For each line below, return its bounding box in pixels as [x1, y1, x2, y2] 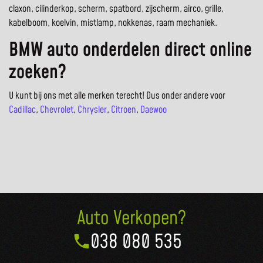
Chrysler [77, 103, 107, 117]
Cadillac [9, 103, 36, 117]
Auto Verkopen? [77, 205, 186, 232]
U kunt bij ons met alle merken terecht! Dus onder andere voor [9, 89, 225, 103]
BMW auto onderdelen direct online [9, 37, 252, 64]
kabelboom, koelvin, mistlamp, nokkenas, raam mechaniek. [9, 16, 217, 30]
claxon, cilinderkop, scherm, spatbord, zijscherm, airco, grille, [9, 2, 224, 16]
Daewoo [140, 103, 167, 117]
